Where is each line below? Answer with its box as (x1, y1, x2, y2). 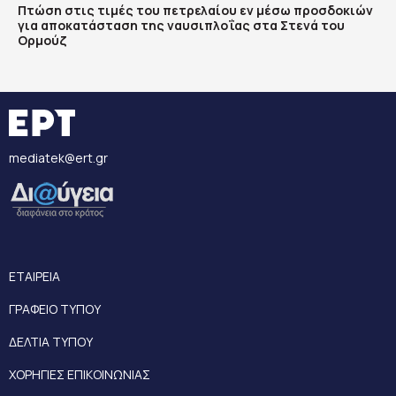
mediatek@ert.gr (9, 149, 108, 166)
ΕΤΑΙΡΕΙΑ (9, 268, 60, 285)
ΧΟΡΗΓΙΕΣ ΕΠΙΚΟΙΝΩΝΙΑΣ (9, 366, 150, 383)
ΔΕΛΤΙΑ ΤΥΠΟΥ (9, 333, 93, 350)
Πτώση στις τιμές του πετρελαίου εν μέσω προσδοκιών (18, 2, 373, 19)
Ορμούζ (18, 32, 67, 49)
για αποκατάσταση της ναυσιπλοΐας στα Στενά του (18, 17, 345, 34)
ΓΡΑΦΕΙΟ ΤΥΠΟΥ (9, 301, 101, 317)
